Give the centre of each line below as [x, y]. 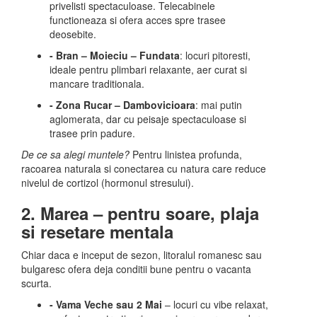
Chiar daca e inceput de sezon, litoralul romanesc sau [142, 255]
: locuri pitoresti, [215, 55]
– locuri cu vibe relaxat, [215, 304]
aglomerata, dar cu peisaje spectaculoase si [148, 119]
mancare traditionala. [97, 83]
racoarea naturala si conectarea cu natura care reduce [144, 168]
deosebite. [73, 34]
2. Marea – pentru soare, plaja [140, 213]
